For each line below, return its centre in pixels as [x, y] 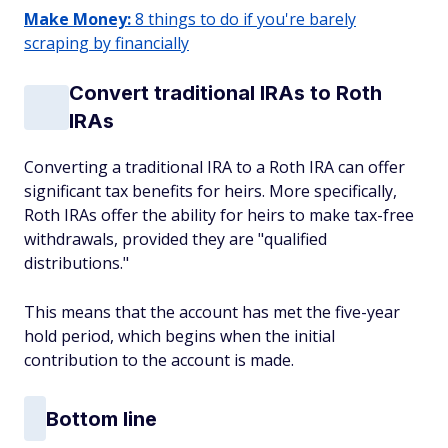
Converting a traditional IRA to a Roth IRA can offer [214, 167]
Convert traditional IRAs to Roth [225, 93]
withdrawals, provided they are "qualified [175, 239]
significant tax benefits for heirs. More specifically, [210, 191]
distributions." [76, 263]
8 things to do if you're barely [243, 19]
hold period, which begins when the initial [179, 336]
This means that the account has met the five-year [212, 312]
